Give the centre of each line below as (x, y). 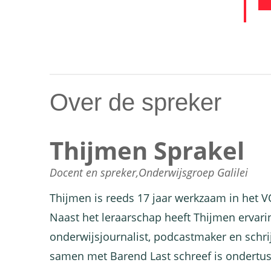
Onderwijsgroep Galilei (193, 172)
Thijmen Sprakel (147, 150)
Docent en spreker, (94, 172)
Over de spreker (135, 102)
